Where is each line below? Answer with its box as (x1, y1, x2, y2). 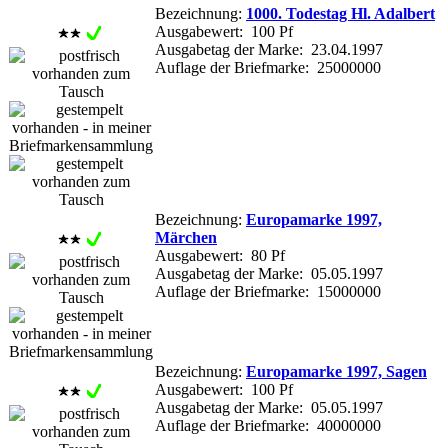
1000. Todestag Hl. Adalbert (246, 4, 435, 22)
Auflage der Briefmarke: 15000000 (155, 282, 381, 300)
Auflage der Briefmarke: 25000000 (155, 58, 381, 76)
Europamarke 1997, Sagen (246, 362, 427, 380)
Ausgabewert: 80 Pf (155, 246, 285, 264)
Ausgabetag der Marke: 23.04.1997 (155, 40, 383, 58)
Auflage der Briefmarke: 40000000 (155, 416, 381, 434)
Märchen (155, 228, 217, 246)
